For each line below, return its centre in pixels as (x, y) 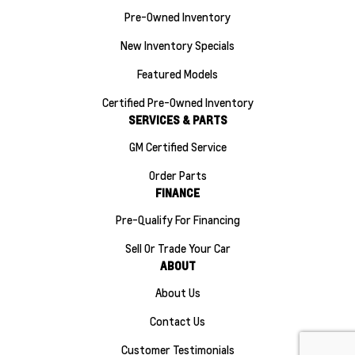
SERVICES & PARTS (177, 119)
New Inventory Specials (177, 45)
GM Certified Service (177, 146)
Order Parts (177, 175)
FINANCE (177, 192)
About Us (177, 292)
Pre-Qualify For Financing (177, 219)
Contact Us (177, 321)
